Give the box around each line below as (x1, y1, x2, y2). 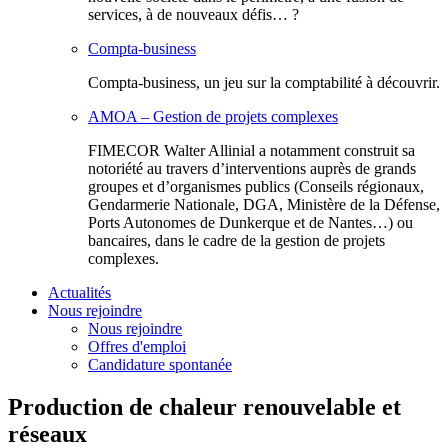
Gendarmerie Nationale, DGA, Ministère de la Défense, (88, 196, 440, 213)
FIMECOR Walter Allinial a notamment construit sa (88, 142, 415, 159)
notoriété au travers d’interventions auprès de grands (88, 160, 416, 177)
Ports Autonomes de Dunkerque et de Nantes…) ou (88, 214, 413, 231)
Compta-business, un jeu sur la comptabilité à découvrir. (88, 74, 440, 91)
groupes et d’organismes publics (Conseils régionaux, (88, 178, 424, 195)
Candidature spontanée (88, 356, 232, 373)
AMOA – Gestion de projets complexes (88, 108, 338, 125)
